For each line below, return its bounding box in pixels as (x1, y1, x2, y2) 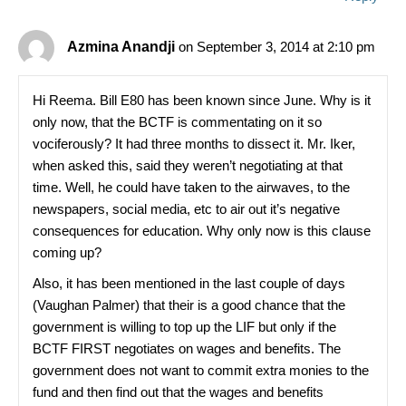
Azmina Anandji (67, 38, 175, 54)
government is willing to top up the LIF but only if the (33, 319, 336, 334)
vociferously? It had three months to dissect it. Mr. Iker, (33, 136, 355, 151)
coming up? (33, 245, 101, 260)
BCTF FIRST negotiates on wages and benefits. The (33, 341, 341, 356)
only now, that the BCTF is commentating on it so (33, 114, 322, 130)
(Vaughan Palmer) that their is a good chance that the (33, 297, 345, 313)
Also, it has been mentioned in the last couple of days (33, 275, 345, 291)
